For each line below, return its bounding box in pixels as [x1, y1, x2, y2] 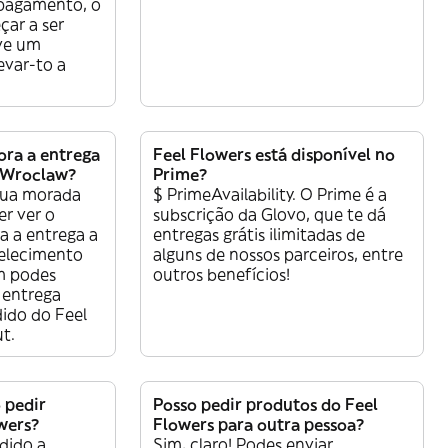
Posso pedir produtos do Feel [153, 394, 378, 415]
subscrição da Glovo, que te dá [153, 204, 386, 225]
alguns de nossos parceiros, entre [153, 244, 403, 265]
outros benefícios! [153, 264, 290, 285]
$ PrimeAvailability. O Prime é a [153, 184, 387, 205]
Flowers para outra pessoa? [153, 414, 364, 435]
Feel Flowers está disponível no [153, 144, 395, 165]
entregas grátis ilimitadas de [153, 224, 365, 245]
